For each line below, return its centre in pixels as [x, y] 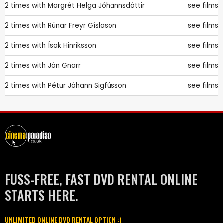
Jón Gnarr [64, 66]
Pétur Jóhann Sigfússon [87, 86]
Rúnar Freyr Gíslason [82, 26]
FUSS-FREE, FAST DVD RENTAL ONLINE [101, 179]
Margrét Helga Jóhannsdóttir [96, 6]
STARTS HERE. [42, 195]
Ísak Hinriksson [72, 46]
